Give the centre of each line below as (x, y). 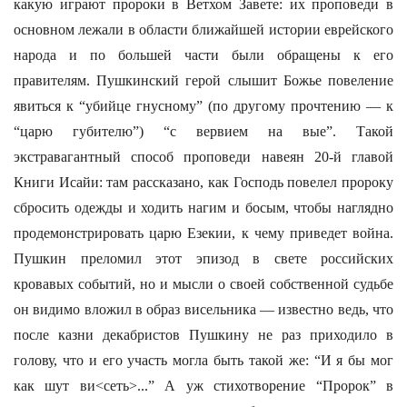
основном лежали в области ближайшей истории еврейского (203, 30)
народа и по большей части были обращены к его (203, 55)
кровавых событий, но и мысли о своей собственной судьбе (203, 284)
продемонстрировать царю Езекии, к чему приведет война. (203, 233)
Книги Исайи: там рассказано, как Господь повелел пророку (203, 182)
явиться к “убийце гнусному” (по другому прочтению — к (203, 106)
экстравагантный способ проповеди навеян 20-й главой (203, 157)
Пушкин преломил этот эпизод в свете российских (203, 258)
